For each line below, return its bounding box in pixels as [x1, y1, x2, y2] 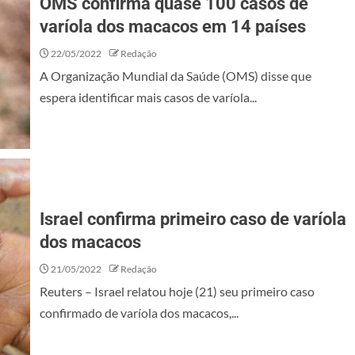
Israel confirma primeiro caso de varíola [40, 209, 346, 229]
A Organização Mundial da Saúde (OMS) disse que [40, 68, 311, 83]
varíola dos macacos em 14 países [40, 17, 306, 36]
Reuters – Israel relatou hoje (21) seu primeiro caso [40, 284, 315, 299]
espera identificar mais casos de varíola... [40, 90, 257, 105]
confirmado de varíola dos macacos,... [40, 305, 239, 320]
